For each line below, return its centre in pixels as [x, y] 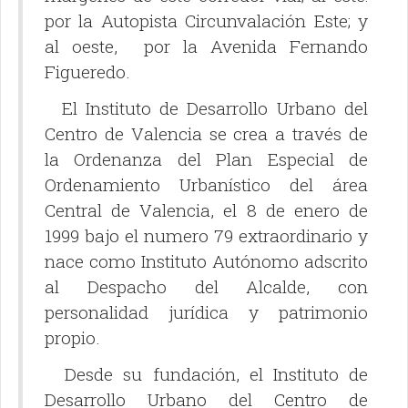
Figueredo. [87, 72]
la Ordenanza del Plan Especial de [206, 159]
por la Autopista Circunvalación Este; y [206, 21]
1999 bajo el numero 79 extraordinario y [206, 236]
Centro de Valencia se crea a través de [206, 134]
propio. [72, 338]
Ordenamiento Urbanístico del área [206, 185]
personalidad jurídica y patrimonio [206, 312]
